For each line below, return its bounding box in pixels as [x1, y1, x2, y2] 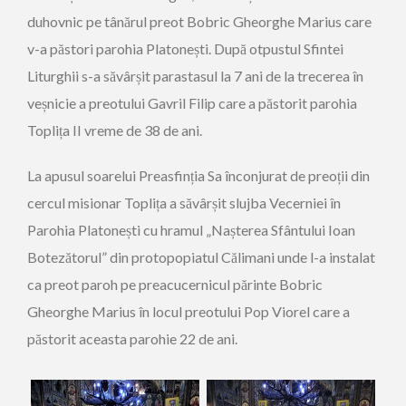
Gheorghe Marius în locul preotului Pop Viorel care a [27, 303, 350, 320]
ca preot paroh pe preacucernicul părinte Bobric [27, 275, 323, 293]
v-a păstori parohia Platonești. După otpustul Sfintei [27, 40, 343, 57]
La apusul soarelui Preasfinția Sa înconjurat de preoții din [27, 167, 370, 184]
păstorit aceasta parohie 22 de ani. [27, 330, 237, 347]
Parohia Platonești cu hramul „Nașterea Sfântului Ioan [27, 221, 355, 238]
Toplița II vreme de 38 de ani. [27, 121, 202, 139]
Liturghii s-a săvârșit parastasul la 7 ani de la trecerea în [27, 67, 363, 84]
